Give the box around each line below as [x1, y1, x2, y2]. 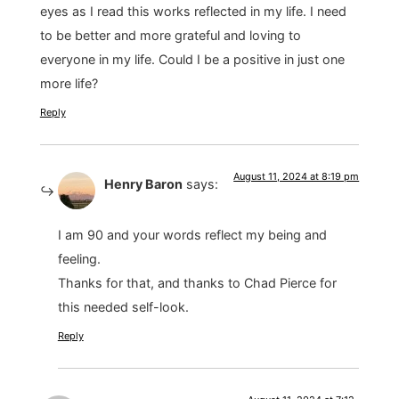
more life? [39, 76, 98, 92]
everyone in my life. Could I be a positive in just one [39, 52, 345, 68]
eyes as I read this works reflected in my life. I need [39, 4, 346, 20]
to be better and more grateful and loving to [39, 28, 301, 44]
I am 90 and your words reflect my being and [57, 226, 327, 242]
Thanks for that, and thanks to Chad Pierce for [57, 274, 337, 290]
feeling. [57, 250, 101, 266]
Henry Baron [103, 176, 183, 192]
